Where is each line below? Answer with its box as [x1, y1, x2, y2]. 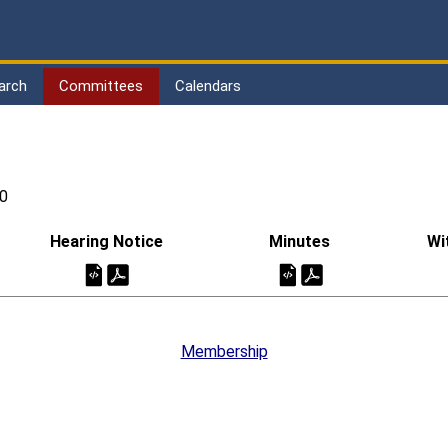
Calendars [175, 77, 241, 95]
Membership [180, 342, 268, 362]
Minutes [269, 232, 330, 252]
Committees [59, 77, 143, 95]
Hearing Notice [49, 232, 163, 252]
